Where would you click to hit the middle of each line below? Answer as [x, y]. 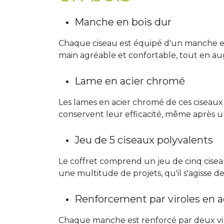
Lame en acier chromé [130, 81]
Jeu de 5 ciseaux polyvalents [144, 140]
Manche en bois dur [123, 22]
